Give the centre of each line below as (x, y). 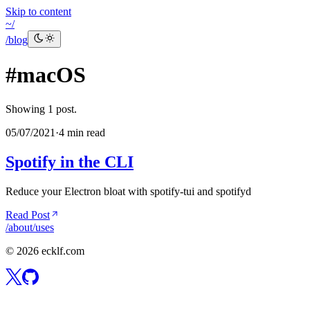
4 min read (82, 132)
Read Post (28, 215)
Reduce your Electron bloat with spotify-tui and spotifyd (128, 191)
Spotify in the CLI (70, 162)
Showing (25, 109)
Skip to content (38, 11)
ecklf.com (62, 250)
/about (19, 227)
